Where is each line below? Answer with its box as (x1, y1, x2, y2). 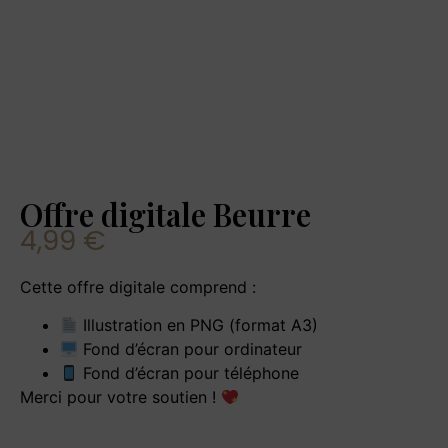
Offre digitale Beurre (20, 192, 311, 235)
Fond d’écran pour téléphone (78, 363, 300, 384)
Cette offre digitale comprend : (20, 277, 256, 298)
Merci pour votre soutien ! (20, 387, 221, 408)
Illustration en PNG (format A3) (78, 315, 319, 336)
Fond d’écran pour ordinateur (78, 339, 303, 360)
